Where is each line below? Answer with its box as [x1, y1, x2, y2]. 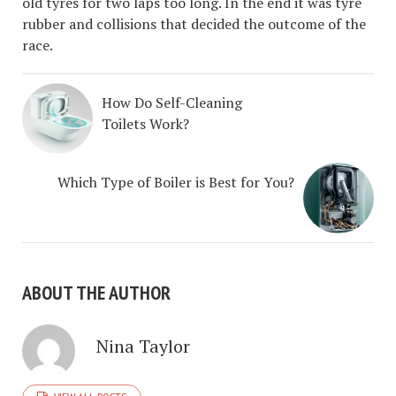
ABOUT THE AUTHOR [22, 279, 171, 305]
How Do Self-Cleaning [102, 92, 242, 112]
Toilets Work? [102, 113, 189, 133]
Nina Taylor [96, 333, 190, 358]
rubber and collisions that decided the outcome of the [22, 13, 366, 34]
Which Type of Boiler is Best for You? [57, 171, 294, 192]
